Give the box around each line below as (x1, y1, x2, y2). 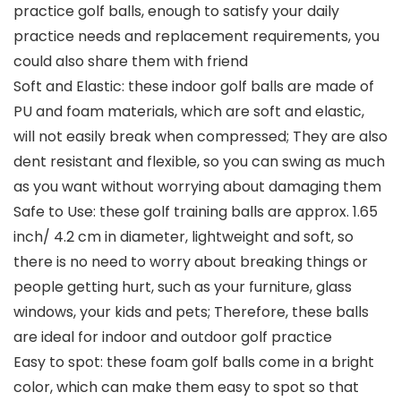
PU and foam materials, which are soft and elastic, (13, 101, 364, 123)
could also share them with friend (13, 51, 248, 73)
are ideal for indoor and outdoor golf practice (13, 327, 332, 348)
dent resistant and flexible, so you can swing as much (13, 151, 385, 173)
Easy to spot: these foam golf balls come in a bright (13, 352, 374, 373)
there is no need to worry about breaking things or (13, 252, 368, 273)
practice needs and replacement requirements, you (13, 26, 380, 47)
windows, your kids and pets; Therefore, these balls (13, 302, 369, 323)
